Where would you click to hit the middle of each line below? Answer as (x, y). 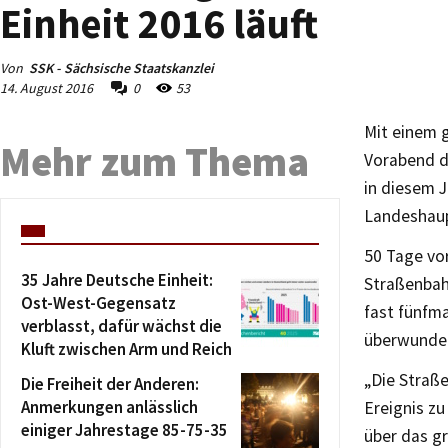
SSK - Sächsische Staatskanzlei (121, 68)
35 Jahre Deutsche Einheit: (117, 280)
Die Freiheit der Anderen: (110, 384)
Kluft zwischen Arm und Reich (126, 349)
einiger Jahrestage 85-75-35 (124, 430)
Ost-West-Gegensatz (98, 303)
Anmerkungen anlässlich (109, 407)
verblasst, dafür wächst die (121, 326)
